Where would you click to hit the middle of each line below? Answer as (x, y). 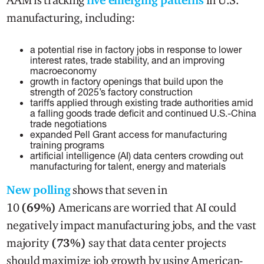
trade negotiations (69, 123)
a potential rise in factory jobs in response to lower (136, 49)
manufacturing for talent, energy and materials (135, 166)
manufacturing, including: (71, 17)
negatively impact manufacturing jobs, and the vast (131, 225)
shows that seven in (119, 189)
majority (29, 242)
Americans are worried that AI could (146, 207)
